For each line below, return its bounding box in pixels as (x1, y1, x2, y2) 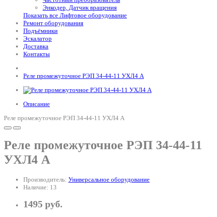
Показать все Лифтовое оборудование (23, 12, 127, 19)
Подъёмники (23, 27, 58, 34)
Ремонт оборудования (23, 19, 83, 27)
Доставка (23, 43, 48, 50)
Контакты (23, 50, 50, 58)
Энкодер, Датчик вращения (43, 4, 117, 11)
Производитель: (23, 175, 68, 183)
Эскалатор (23, 35, 52, 42)
